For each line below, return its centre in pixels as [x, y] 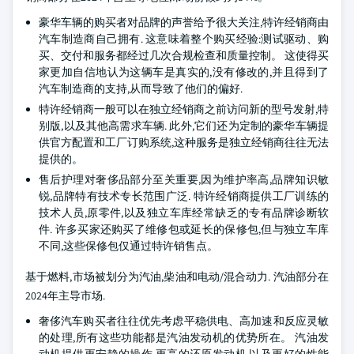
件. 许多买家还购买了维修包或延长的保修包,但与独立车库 [184, 229]
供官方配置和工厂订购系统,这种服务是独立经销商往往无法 [184, 142]
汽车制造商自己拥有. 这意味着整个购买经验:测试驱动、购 [184, 39]
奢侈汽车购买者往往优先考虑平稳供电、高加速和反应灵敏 [184, 321]
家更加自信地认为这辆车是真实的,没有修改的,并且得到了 [184, 72]
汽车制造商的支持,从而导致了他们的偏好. [141, 88]
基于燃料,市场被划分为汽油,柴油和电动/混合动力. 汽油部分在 [177, 277]
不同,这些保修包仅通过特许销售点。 [128, 246]
